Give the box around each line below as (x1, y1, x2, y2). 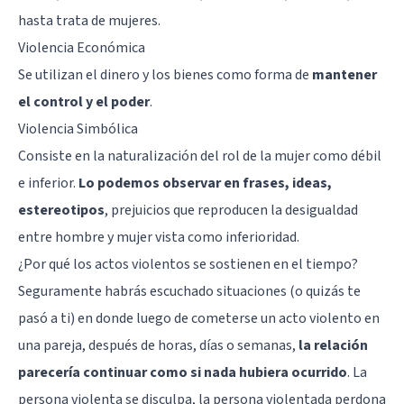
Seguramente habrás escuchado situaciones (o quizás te (18, 280, 361, 301)
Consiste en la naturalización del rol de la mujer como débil (18, 145, 381, 166)
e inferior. (18, 172, 78, 193)
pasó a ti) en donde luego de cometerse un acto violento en (18, 308, 380, 328)
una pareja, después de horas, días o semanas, (18, 335, 298, 355)
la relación (298, 335, 368, 355)
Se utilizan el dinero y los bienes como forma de (18, 64, 312, 85)
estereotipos (18, 199, 105, 220)
